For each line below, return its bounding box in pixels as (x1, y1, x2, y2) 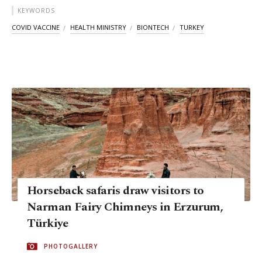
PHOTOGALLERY (44, 242, 98, 251)
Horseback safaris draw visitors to (27, 182, 204, 200)
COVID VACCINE (12, 23, 60, 32)
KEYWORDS (18, 6, 55, 15)
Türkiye (27, 215, 68, 233)
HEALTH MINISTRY (70, 23, 126, 32)
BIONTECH (137, 23, 169, 32)
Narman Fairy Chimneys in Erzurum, (27, 198, 223, 216)
